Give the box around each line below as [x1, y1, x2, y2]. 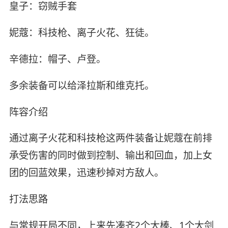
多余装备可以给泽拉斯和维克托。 [9, 78, 154, 92]
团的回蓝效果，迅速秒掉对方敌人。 [9, 166, 164, 180]
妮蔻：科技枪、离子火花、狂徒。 [9, 25, 154, 39]
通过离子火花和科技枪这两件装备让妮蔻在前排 [9, 131, 212, 145]
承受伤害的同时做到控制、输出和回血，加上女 [9, 149, 212, 162]
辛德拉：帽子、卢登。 [9, 52, 106, 66]
